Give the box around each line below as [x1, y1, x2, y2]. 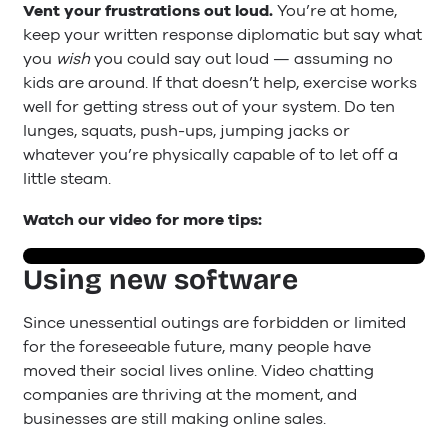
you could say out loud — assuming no [94, 48, 393, 71]
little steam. [23, 168, 111, 191]
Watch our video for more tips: [23, 208, 262, 231]
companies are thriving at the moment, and [23, 384, 357, 407]
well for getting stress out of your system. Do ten [23, 96, 395, 119]
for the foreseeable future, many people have [23, 336, 371, 359]
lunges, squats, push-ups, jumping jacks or [23, 120, 350, 143]
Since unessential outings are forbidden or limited [23, 312, 406, 335]
